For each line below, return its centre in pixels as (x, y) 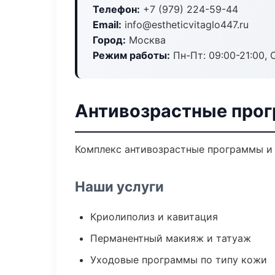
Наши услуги (119, 186)
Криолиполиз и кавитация (154, 217)
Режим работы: (131, 55)
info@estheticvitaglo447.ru (185, 25)
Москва (146, 40)
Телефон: (116, 9)
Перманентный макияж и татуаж (171, 238)
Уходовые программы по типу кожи (179, 260)
